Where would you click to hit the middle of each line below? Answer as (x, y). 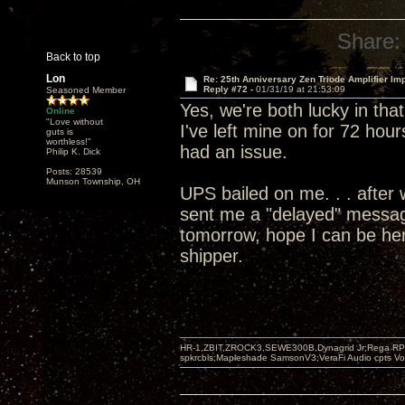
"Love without (75, 122)
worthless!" (69, 141)
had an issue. (234, 152)
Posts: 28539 (74, 171)
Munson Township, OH (93, 181)
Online (61, 111)
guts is (60, 132)
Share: (369, 41)
